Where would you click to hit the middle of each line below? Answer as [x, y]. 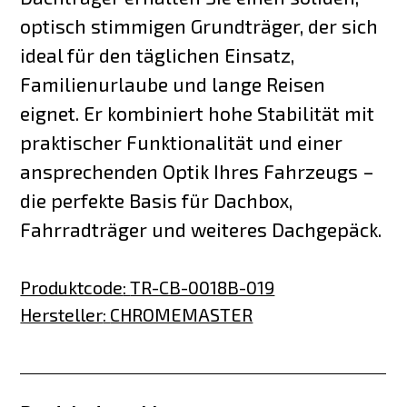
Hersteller [62, 315]
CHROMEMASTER [182, 315]
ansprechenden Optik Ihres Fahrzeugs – [198, 171]
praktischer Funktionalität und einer [182, 142]
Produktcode [72, 288]
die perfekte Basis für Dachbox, [157, 200]
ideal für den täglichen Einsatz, [158, 55]
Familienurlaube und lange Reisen [173, 84]
